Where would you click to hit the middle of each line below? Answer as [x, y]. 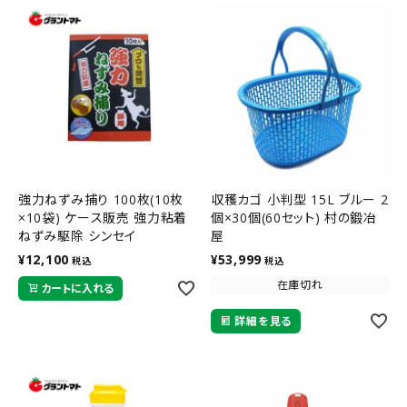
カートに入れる [77, 288]
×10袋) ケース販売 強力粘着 [42, 217]
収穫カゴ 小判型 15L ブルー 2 [300, 199]
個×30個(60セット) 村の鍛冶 [294, 217]
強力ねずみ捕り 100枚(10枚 [101, 199]
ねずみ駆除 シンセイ [77, 235]
